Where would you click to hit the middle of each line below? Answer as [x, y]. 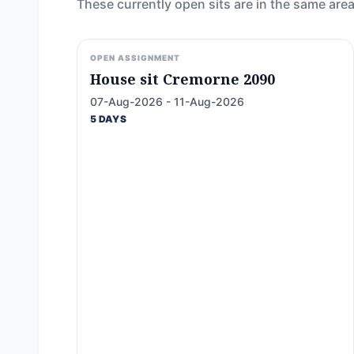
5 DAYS [108, 119]
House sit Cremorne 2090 [183, 79]
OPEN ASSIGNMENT [135, 58]
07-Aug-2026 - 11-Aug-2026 [167, 102]
